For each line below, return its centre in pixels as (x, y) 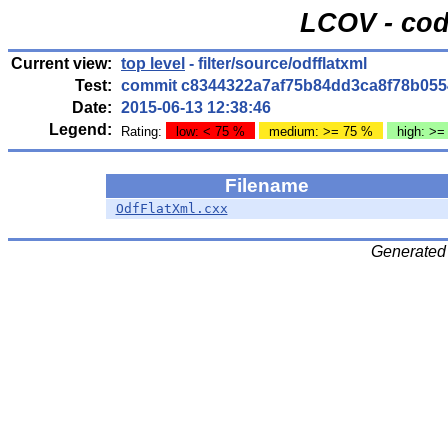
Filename (269, 185)
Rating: (143, 131)
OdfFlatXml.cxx (171, 208)
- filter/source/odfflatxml (276, 63)
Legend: (80, 129)
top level (153, 63)
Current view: (61, 63)
